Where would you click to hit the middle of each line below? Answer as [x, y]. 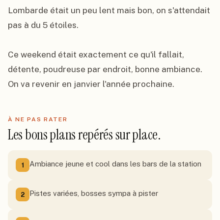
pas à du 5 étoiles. [43, 25]
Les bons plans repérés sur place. [84, 135]
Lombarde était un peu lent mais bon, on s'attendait [109, 10]
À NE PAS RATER [38, 119]
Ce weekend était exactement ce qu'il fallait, [96, 55]
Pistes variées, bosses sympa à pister [94, 193]
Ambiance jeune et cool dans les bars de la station [115, 164]
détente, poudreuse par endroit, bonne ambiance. [105, 69]
